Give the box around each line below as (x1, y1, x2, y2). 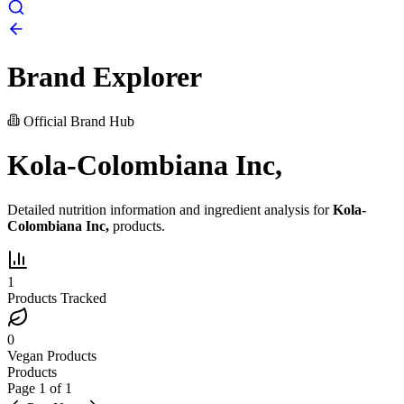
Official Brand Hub (20, 113, 134, 129)
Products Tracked (7, 289, 106, 306)
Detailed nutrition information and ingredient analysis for (7, 201, 333, 217)
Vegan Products (7, 347, 96, 363)
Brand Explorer (7, 60, 202, 94)
